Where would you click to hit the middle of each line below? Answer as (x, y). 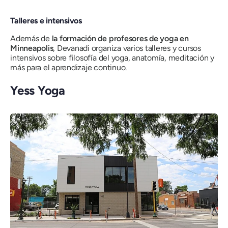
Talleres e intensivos (46, 20)
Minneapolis (32, 48)
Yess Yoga (38, 90)
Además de (31, 38)
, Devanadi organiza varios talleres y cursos (127, 48)
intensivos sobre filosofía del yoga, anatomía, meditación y (112, 58)
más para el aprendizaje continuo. (69, 67)
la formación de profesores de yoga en (120, 38)
